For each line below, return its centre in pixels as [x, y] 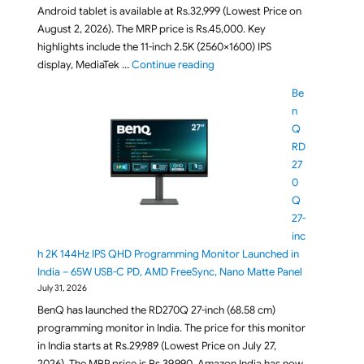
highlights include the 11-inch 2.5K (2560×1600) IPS [154, 47]
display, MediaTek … [84, 65]
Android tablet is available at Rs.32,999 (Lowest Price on [169, 11]
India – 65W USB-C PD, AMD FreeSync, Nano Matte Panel [169, 272]
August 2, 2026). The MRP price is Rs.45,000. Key [151, 29]
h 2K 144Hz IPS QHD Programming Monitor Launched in [168, 254]
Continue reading [173, 65]
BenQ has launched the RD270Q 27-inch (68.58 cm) [156, 310]
